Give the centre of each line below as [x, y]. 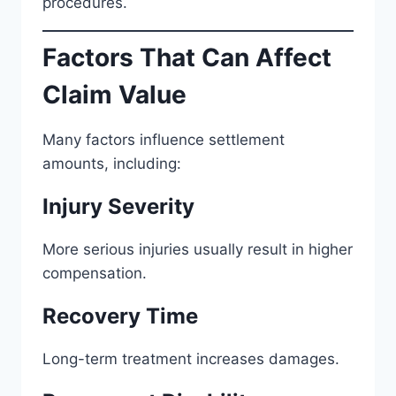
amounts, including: [112, 164]
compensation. [95, 273]
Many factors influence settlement [164, 140]
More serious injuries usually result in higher [198, 249]
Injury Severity [118, 206]
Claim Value [114, 95]
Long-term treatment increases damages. [191, 359]
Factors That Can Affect [187, 57]
